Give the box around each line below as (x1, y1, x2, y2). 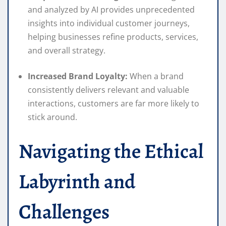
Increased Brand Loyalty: (28, 71, 128, 82)
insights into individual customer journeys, (28, 18, 190, 29)
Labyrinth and (19, 167, 135, 196)
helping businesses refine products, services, (28, 31, 198, 43)
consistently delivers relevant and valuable (28, 84, 189, 96)
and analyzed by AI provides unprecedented (28, 4, 195, 16)
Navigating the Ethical (19, 137, 203, 165)
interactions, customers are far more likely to (28, 98, 199, 109)
